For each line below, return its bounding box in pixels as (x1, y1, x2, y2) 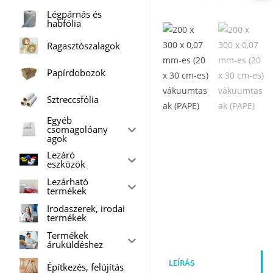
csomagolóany (46, 123, 108, 135)
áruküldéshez (46, 238, 103, 250)
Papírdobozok (46, 66, 105, 79)
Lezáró (46, 149, 75, 161)
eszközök (46, 158, 85, 170)
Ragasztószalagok (46, 39, 120, 52)
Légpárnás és (46, 8, 102, 20)
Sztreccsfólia (46, 93, 99, 105)
